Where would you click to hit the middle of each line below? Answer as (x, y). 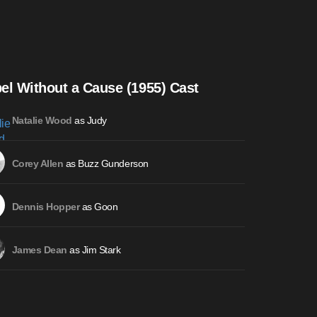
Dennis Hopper (46, 207)
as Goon (99, 207)
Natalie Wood (42, 121)
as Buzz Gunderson (106, 164)
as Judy (89, 121)
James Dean (39, 250)
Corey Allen (38, 164)
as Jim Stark (94, 250)
